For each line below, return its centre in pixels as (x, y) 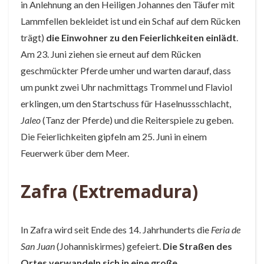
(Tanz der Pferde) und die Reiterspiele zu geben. (137, 120)
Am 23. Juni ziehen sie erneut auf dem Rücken (111, 54)
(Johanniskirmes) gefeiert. (109, 246)
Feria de (226, 230)
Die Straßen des (197, 246)
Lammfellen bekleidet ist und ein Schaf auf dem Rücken (131, 21)
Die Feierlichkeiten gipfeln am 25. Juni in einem (114, 136)
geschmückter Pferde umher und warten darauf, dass (126, 70)
